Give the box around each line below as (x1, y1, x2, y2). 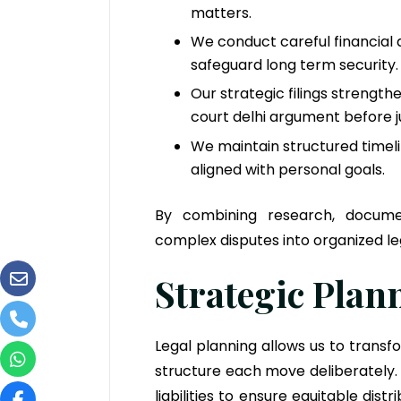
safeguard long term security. (191, 55, 398, 75)
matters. (191, 2, 252, 23)
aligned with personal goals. (191, 158, 385, 180)
